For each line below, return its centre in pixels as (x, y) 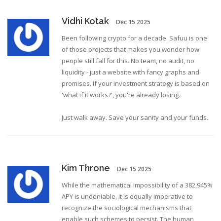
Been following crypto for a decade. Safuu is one (134, 38)
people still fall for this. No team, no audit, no (128, 61)
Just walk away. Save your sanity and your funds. (135, 118)
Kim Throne (86, 168)
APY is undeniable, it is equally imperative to (127, 197)
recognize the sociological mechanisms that (127, 208)
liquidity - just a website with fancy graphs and (130, 72)
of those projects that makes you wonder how (130, 50)
